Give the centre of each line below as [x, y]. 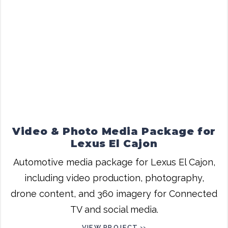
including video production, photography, [114, 178]
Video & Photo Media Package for [114, 131]
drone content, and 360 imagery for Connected [114, 193]
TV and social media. [114, 209]
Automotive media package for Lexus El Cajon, [114, 162]
